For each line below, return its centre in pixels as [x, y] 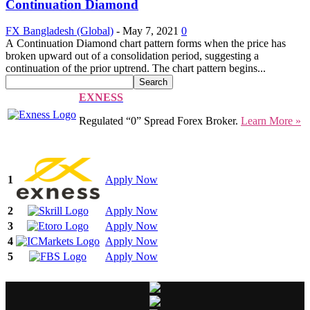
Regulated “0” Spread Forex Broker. [160, 121]
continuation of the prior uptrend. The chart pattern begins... [136, 69]
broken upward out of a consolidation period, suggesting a [132, 56]
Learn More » [271, 121]
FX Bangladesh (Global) [60, 31]
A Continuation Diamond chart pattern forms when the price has [146, 44]
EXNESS [101, 98]
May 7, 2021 [151, 31]
